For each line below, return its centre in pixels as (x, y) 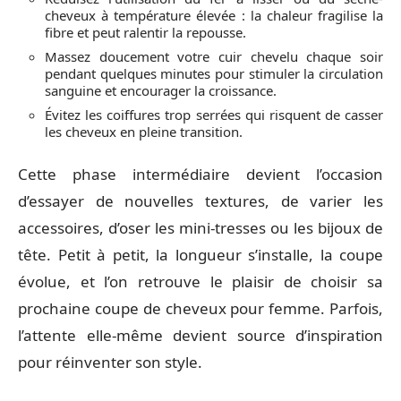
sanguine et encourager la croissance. (161, 90)
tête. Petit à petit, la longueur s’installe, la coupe (200, 254)
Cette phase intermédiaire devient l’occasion (200, 174)
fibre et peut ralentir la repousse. (145, 32)
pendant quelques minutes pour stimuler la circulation (214, 73)
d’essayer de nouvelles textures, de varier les (200, 200)
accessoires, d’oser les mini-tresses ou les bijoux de (200, 227)
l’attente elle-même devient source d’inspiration (200, 335)
